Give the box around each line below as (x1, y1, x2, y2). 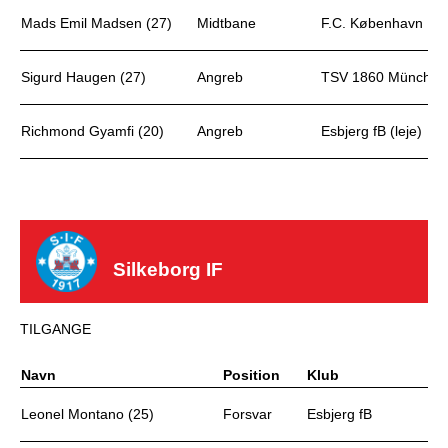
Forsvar (223, 406, 272, 422)
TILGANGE (20, 321, 91, 337)
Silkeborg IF (113, 259, 224, 280)
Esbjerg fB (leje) (321, 123, 422, 139)
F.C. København (321, 15, 423, 31)
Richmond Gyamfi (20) (21, 123, 164, 139)
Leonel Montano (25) (21, 406, 154, 422)
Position (223, 367, 280, 383)
